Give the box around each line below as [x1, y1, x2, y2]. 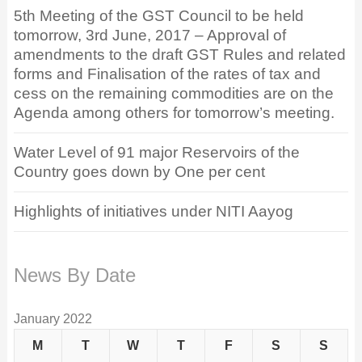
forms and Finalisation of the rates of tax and [13, 65, 321, 83]
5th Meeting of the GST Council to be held [13, 7, 304, 25]
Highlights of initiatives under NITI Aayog [13, 203, 293, 221]
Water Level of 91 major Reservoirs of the [13, 144, 300, 162]
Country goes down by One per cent [13, 163, 265, 181]
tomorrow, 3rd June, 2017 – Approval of [13, 27, 286, 44]
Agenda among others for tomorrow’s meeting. [13, 104, 335, 122]
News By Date [13, 264, 136, 287]
